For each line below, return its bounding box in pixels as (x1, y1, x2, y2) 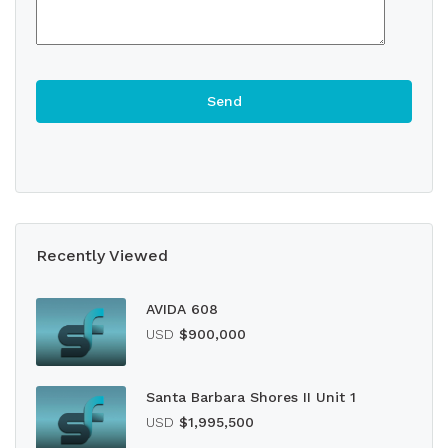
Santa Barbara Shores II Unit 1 (146, 388, 356, 405)
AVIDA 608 (146, 301, 218, 317)
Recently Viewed (36, 246, 168, 265)
